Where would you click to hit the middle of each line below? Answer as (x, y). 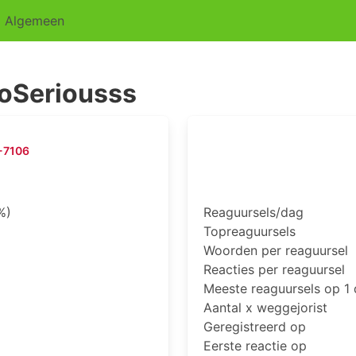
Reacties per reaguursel (274, 269)
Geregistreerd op (255, 327)
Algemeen (35, 21)
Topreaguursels (250, 231)
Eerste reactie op (255, 346)
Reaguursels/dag (253, 212)
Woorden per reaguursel (276, 250)
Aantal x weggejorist (265, 308)
